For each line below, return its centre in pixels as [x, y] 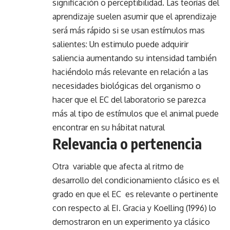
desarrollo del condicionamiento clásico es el [136, 180]
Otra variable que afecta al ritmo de [118, 167]
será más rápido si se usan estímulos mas [129, 30]
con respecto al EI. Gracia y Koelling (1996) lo [134, 208]
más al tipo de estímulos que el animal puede [136, 113]
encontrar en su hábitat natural [109, 127]
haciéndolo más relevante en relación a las [130, 72]
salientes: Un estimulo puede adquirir [120, 44]
